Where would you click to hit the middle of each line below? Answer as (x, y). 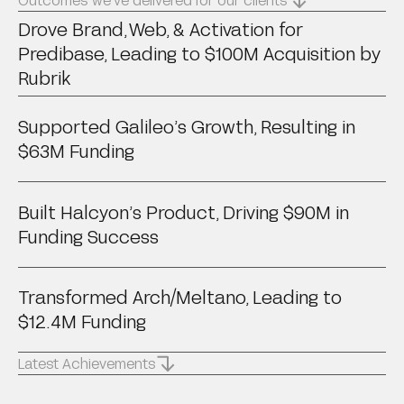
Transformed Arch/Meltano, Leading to (179, 297)
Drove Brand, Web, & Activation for (160, 28)
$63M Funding (76, 150)
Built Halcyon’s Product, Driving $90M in (183, 211)
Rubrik (44, 77)
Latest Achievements (87, 363)
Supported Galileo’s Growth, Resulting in (186, 126)
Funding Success (88, 236)
